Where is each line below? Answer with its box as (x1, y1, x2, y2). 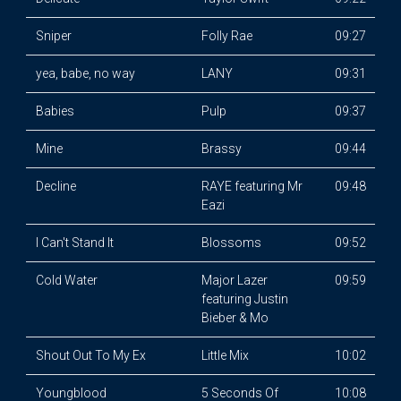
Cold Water (35, 273, 98, 287)
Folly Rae (200, 29, 252, 43)
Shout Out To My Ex (35, 348, 146, 363)
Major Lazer (200, 273, 268, 287)
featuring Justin (200, 292, 288, 306)
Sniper (35, 29, 72, 43)
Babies (35, 104, 74, 118)
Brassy (200, 141, 242, 156)
